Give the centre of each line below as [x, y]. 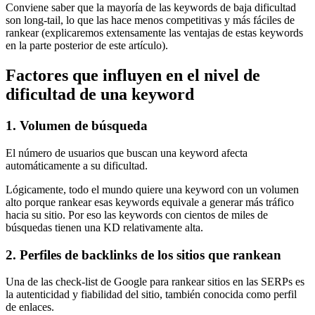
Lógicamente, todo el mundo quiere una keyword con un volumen [152, 189]
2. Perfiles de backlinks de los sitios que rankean [143, 255]
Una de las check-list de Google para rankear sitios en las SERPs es [155, 282]
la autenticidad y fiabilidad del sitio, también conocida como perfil [151, 295]
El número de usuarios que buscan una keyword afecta [127, 153]
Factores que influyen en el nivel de [133, 76]
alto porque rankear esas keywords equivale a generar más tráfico [150, 202]
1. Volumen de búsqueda [77, 126]
